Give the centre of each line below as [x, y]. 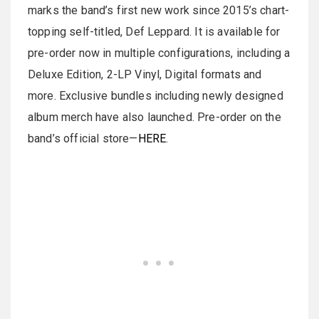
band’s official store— [83, 138]
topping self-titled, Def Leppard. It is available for [154, 32]
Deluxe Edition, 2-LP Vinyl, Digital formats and [145, 74]
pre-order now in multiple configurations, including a [159, 53]
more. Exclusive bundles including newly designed [156, 96]
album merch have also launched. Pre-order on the [155, 117]
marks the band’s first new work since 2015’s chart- [159, 10]
